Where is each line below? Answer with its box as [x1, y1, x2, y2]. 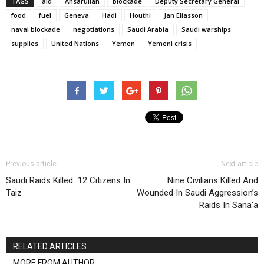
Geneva [64, 11, 89, 19]
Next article [221, 160, 258, 168]
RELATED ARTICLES [13, 242, 87, 251]
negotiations [73, 25, 114, 34]
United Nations [51, 39, 99, 48]
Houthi [130, 11, 151, 19]
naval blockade [11, 25, 60, 34]
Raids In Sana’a [199, 200, 258, 210]
